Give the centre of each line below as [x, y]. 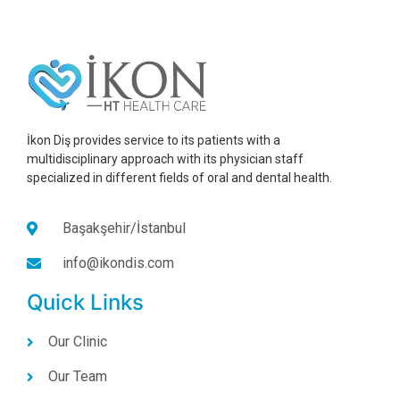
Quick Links [85, 303]
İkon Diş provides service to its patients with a [154, 140]
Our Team [77, 377]
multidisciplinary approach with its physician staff [165, 158]
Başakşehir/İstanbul [124, 229]
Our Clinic [77, 342]
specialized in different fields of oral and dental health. [179, 177]
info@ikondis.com [118, 263]
